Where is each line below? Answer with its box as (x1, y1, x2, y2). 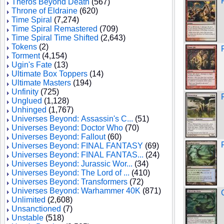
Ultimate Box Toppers (11, 69, 87, 78)
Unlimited (11, 195, 45, 204)
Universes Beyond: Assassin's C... (11, 114, 133, 123)
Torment (11, 51, 40, 60)
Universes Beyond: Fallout (11, 132, 105, 141)
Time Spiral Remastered (11, 24, 97, 33)
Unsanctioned (11, 204, 61, 213)
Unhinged (11, 105, 46, 114)
